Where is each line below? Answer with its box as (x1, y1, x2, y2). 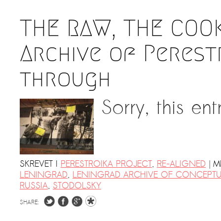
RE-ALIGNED (157, 158, 206, 170)
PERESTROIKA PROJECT (61, 158, 152, 170)
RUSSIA (20, 180, 48, 192)
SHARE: (20, 198, 39, 207)
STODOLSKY (53, 180, 101, 192)
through (20, 66, 111, 91)
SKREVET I (20, 158, 58, 170)
